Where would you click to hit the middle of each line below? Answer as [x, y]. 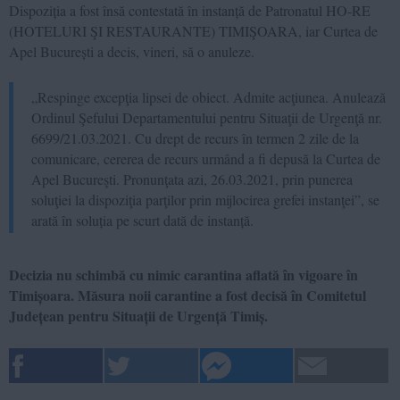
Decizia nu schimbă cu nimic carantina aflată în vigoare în [183, 274]
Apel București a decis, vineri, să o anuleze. [132, 51]
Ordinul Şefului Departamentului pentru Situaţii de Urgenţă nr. [207, 117]
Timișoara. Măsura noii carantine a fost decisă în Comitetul [187, 295]
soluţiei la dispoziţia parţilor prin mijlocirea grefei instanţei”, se [205, 199]
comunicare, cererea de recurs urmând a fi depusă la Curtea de [206, 158]
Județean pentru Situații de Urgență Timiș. [138, 315]
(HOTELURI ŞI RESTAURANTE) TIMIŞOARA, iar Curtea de [193, 30]
